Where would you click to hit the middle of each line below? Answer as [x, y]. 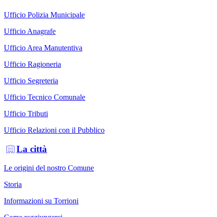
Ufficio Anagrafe [30, 31]
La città [32, 149]
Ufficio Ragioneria [32, 64]
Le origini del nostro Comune [49, 168]
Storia [13, 184]
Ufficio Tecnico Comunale [45, 97]
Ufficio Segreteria [31, 81]
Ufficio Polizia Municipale [44, 15]
